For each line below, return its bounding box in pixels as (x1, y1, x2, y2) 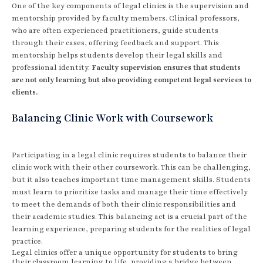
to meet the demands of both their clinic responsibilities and (12, 199, 236, 209)
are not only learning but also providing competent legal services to (12, 75, 251, 85)
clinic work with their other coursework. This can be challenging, (12, 162, 251, 172)
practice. (12, 236, 43, 246)
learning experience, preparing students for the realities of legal (12, 224, 251, 234)
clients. (12, 87, 38, 97)
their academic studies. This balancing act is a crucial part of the (12, 211, 247, 221)
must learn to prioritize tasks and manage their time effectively (12, 187, 248, 197)
